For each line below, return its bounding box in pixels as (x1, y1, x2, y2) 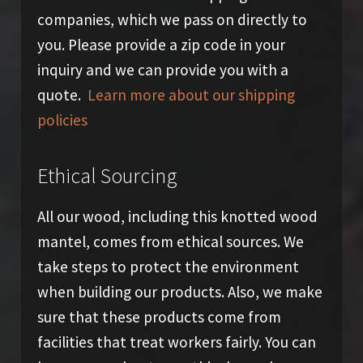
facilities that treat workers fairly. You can (36, 331, 316, 352)
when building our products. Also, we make (36, 281, 322, 301)
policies (36, 109, 88, 130)
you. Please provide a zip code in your (36, 34, 285, 54)
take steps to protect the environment (36, 256, 299, 276)
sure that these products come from (36, 306, 281, 327)
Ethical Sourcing (36, 162, 177, 189)
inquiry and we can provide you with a (36, 59, 288, 79)
